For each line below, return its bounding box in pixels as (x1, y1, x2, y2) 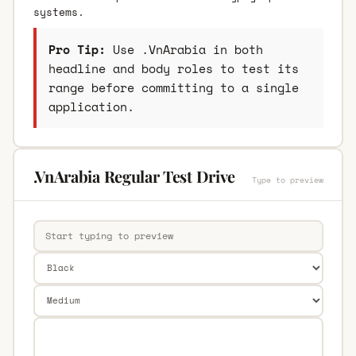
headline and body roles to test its (48, 59, 299, 77)
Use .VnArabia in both (105, 40, 263, 58)
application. (48, 97, 134, 115)
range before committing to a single (48, 78, 299, 96)
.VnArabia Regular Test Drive (33, 164, 236, 187)
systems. (33, 3, 84, 20)
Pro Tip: (48, 40, 106, 58)
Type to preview (251, 173, 323, 186)
